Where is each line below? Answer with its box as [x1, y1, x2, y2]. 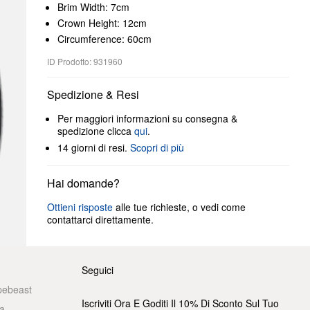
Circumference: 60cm [57, 32, 152, 46]
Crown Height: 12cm [57, 16, 147, 30]
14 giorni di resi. [57, 140, 130, 154]
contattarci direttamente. [47, 212, 154, 226]
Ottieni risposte [47, 200, 113, 214]
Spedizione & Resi [47, 86, 139, 102]
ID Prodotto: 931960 [47, 55, 122, 67]
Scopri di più [130, 140, 184, 154]
